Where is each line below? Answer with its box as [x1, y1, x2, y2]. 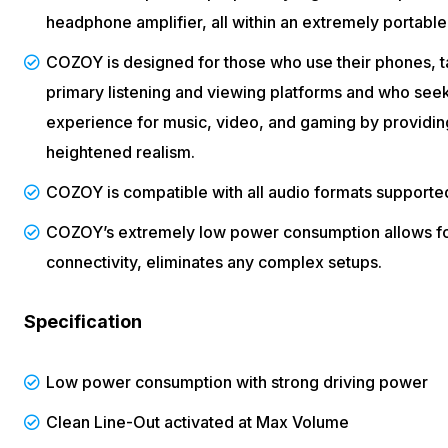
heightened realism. [46, 141, 195, 162]
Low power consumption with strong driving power [46, 371, 428, 392]
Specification [24, 310, 142, 332]
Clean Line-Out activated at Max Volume [46, 411, 349, 432]
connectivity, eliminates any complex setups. [46, 251, 382, 272]
